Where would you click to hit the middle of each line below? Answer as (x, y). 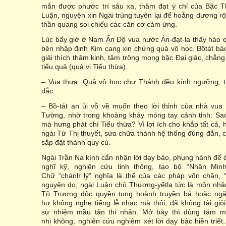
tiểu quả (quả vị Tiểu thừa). (84, 67)
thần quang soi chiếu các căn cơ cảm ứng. (109, 24)
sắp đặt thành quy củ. (76, 142)
